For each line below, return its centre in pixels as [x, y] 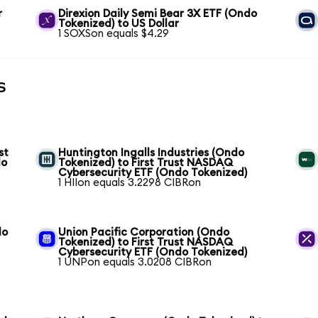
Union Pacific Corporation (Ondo [144, 232]
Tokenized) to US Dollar [119, 23]
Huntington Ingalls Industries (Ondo [152, 153]
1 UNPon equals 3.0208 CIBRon [135, 262]
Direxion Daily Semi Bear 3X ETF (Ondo [158, 13]
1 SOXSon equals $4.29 [114, 33]
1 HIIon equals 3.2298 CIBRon [130, 182]
